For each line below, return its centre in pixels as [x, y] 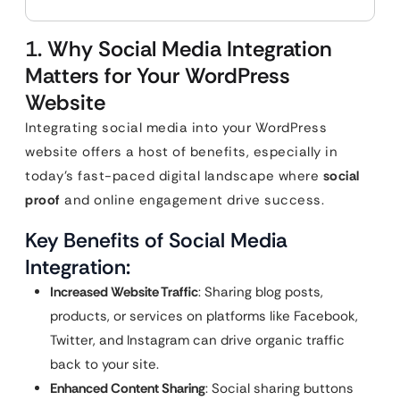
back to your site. [104, 364]
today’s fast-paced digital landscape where [174, 176]
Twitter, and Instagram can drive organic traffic [197, 340]
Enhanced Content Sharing [128, 388]
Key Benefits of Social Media [156, 240]
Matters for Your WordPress [158, 75]
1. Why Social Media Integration [179, 49]
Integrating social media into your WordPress [176, 128]
